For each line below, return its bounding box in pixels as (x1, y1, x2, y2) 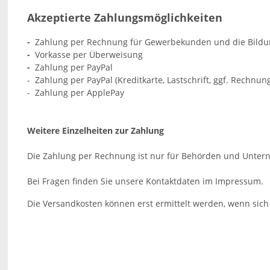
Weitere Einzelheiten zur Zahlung (27, 125, 165, 136)
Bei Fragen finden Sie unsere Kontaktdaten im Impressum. (27, 175, 264, 187)
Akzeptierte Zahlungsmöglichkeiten (27, 10, 223, 25)
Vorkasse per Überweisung (35, 49, 143, 60)
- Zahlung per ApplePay (27, 87, 125, 98)
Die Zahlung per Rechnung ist (27, 150, 151, 162)
